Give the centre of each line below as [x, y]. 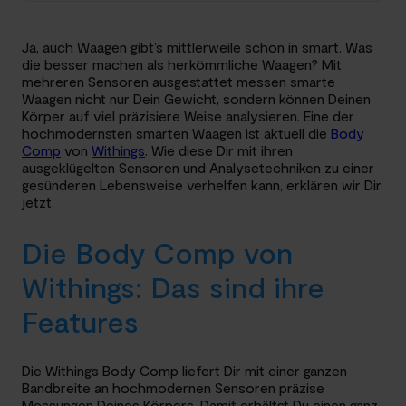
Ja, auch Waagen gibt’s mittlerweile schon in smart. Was [197, 47]
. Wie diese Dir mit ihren [219, 150]
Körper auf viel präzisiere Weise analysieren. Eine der [188, 116]
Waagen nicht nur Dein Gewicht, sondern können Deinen [196, 98]
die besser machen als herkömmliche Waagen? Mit [182, 64]
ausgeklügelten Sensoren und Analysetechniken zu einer [198, 167]
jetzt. [38, 202]
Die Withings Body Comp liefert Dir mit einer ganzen [184, 371]
